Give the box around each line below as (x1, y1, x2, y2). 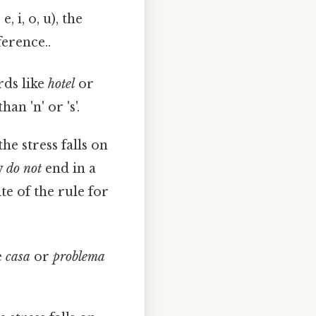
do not (6, 160, 42, 176)
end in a (42, 160, 97, 176)
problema (52, 249, 105, 265)
